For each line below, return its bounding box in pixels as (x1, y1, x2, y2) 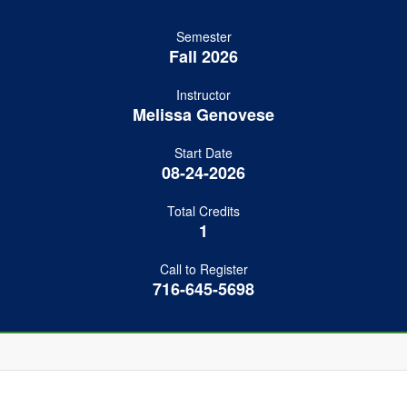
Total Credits (167, 202, 240, 220)
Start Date (174, 144, 233, 162)
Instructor (176, 85, 231, 104)
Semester (175, 27, 232, 45)
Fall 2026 (169, 45, 238, 68)
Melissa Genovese (133, 103, 274, 126)
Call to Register (159, 260, 248, 278)
